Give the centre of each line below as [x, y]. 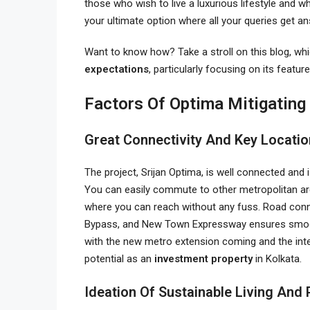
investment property [203, 258]
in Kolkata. [277, 258]
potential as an [119, 258]
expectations [117, 69]
